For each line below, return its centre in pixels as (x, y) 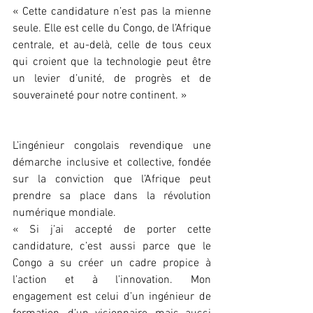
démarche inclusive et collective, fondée (112, 163)
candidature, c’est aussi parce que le (112, 247)
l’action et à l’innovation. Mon (112, 281)
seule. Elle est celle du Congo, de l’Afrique (112, 29)
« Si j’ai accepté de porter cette (112, 230)
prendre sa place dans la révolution (112, 197)
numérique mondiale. (64, 213)
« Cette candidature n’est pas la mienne (112, 12)
